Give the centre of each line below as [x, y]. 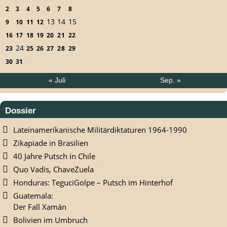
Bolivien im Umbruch [50, 220]
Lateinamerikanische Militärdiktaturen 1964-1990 [100, 130]
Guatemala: [33, 196]
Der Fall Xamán [40, 207]
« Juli [57, 81]
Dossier [21, 111]
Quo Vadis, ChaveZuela [53, 169]
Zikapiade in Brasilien [51, 143]
